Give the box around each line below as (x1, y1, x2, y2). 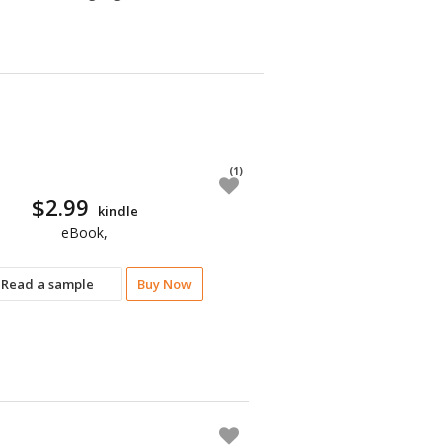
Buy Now (137, 275, 193, 293)
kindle (97, 202, 138, 220)
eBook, (61, 223, 109, 242)
